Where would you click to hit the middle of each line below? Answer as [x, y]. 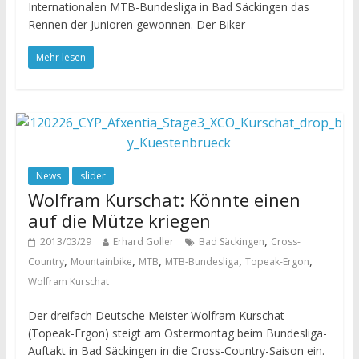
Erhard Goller [143, 242]
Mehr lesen [61, 58]
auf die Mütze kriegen [119, 221]
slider [93, 176]
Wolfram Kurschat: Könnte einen [164, 200]
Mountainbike [101, 262]
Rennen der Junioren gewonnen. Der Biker [136, 25]
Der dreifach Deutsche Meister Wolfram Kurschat [156, 316]
